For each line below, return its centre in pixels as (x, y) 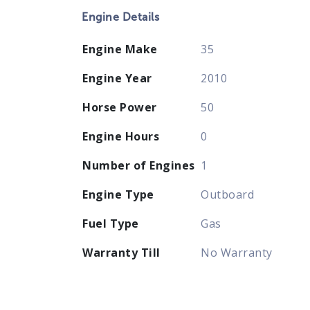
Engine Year (117, 78)
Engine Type (118, 194)
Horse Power (120, 107)
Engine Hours (121, 136)
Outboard (228, 194)
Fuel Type (111, 223)
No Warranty (237, 252)
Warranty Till (121, 252)
